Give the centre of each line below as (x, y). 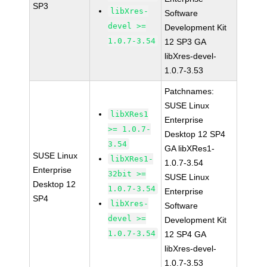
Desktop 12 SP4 (195, 134)
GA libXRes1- (190, 148)
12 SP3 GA (186, 42)
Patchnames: (190, 91)
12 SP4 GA (186, 234)
